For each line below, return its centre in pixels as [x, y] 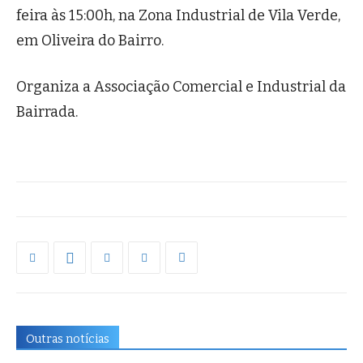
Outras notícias [68, 340]
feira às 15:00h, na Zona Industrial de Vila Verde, [178, 16]
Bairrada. [47, 112]
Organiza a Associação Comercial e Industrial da [181, 87]
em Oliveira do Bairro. [90, 41]
